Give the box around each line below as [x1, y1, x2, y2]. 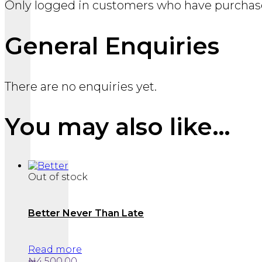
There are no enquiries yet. [5, 79, 157, 94]
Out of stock [28, 171, 88, 183]
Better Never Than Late [28, 208, 144, 219]
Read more [28, 243, 82, 255]
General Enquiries [5, 31, 219, 60]
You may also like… [5, 112, 230, 141]
